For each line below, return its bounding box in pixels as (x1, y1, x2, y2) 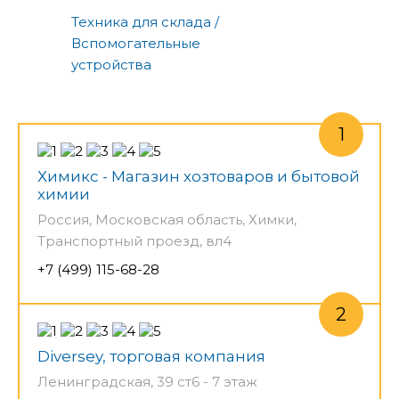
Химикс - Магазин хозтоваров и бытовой (37, 167, 360, 185)
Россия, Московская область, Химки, (37, 210, 297, 228)
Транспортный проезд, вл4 (37, 232, 232, 249)
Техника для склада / (71, 12, 219, 30)
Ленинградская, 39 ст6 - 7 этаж (37, 372, 257, 390)
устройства (71, 55, 151, 73)
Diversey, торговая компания (37, 346, 265, 365)
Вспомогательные (71, 34, 200, 52)
